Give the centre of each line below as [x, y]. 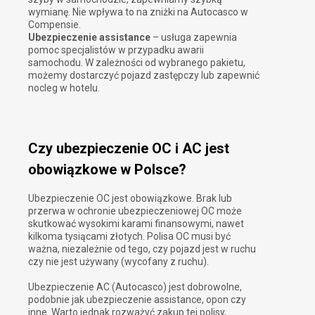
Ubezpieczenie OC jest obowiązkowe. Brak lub [130, 198]
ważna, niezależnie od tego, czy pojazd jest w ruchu [142, 249]
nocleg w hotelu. [64, 88]
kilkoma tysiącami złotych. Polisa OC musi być [129, 236]
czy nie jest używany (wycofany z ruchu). [118, 261]
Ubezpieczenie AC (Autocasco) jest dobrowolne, [135, 287]
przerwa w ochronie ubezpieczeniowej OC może [135, 211]
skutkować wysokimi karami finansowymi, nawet [136, 223]
